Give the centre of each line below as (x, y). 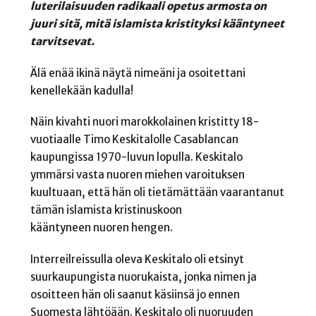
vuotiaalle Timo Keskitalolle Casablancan (134, 140)
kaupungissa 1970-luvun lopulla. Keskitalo (136, 157)
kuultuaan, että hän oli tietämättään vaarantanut (157, 193)
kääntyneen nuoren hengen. (102, 228)
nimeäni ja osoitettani (189, 73)
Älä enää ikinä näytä (82, 73)
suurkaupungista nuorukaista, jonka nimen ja (143, 277)
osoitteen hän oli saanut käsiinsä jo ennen (135, 295)
